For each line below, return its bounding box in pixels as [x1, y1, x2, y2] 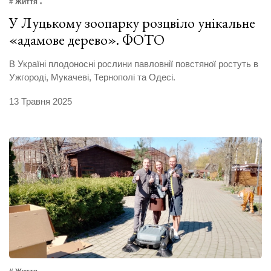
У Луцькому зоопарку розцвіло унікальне [9, 13, 255, 33]
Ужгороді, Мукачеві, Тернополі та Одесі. [9, 72, 175, 83]
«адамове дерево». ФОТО [9, 30, 165, 50]
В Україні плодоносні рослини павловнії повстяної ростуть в [9, 59, 258, 70]
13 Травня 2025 [9, 96, 72, 107]
